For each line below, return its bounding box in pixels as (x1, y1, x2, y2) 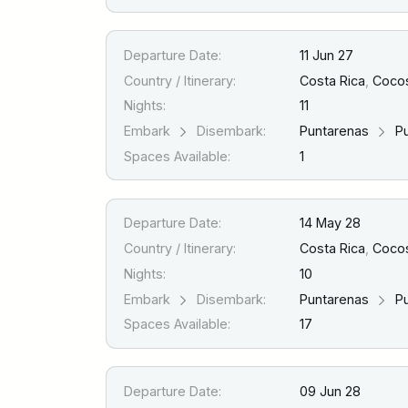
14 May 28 (300, 215, 362, 231)
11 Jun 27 (300, 46, 354, 63)
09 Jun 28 (300, 382, 362, 399)
